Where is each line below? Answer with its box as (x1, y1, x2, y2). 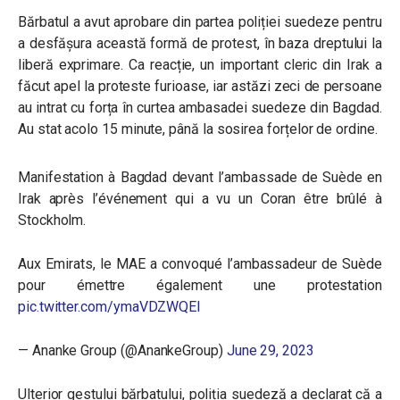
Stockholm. (18, 212, 87, 229)
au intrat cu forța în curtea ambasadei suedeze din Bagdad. (18, 99, 382, 116)
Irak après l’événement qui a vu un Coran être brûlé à (18, 190, 382, 207)
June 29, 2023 (226, 342, 314, 359)
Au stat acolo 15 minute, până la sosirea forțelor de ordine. (18, 121, 378, 137)
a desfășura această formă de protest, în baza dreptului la (18, 35, 382, 52)
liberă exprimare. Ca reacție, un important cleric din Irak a (18, 56, 382, 73)
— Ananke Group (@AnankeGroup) (18, 342, 227, 359)
